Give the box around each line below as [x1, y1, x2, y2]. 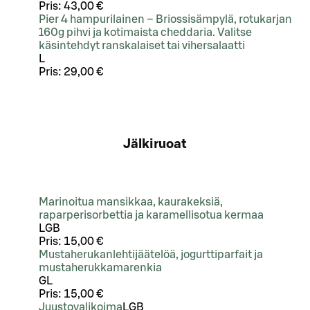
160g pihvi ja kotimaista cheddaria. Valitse [39, 27, 252, 39]
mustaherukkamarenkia [39, 262, 162, 273]
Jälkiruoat [123, 137, 187, 151]
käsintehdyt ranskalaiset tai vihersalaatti [39, 40, 245, 52]
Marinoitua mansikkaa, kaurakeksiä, [39, 196, 223, 208]
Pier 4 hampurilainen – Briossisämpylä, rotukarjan [39, 14, 292, 26]
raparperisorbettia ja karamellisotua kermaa [39, 209, 264, 221]
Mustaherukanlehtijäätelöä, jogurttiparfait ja [39, 248, 263, 260]
